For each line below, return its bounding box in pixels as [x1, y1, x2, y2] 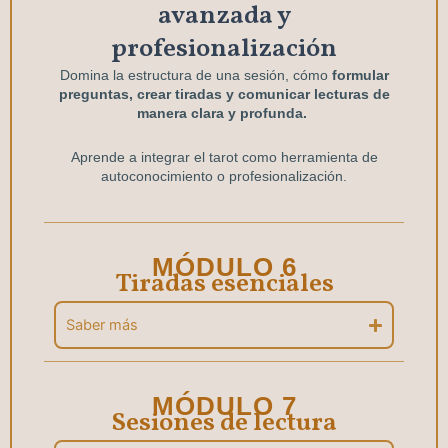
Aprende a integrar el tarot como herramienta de [70, 148, 378, 165]
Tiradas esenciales [114, 266, 334, 303]
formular [331, 67, 389, 84]
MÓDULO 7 [151, 391, 297, 422]
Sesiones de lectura [111, 405, 337, 442]
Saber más [66, 316, 138, 335]
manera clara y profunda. [137, 105, 311, 122]
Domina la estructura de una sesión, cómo [59, 67, 332, 84]
